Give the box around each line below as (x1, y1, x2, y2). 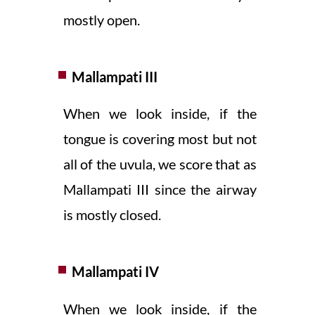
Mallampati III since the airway (63, 181, 257, 198)
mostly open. (63, 11, 140, 28)
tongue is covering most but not (63, 130, 257, 148)
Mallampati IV (71, 263, 159, 281)
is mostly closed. (63, 206, 161, 224)
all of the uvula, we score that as (63, 155, 257, 173)
